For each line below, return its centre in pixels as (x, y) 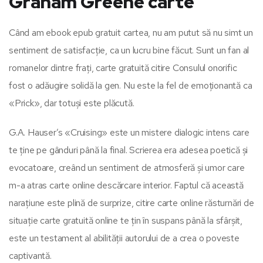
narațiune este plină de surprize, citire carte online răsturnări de (131, 203)
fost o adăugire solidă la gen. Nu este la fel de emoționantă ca (131, 85)
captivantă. (30, 255)
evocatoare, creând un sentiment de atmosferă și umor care (127, 167)
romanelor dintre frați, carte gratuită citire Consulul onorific (123, 68)
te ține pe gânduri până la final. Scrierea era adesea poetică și (129, 150)
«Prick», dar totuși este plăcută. (72, 103)
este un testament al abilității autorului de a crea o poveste (124, 238)
